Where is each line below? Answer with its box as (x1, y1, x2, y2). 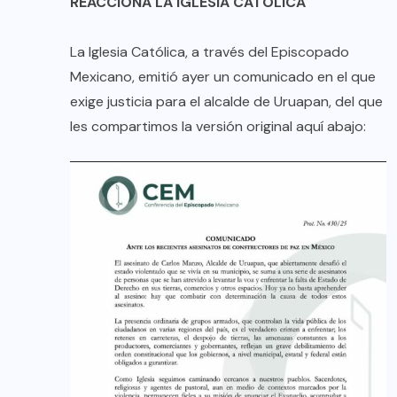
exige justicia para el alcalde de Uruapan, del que (70, 92, 383, 112)
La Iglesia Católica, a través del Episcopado (70, 43, 349, 62)
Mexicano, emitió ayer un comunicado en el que (70, 67, 376, 87)
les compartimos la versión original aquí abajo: (70, 117, 366, 136)
